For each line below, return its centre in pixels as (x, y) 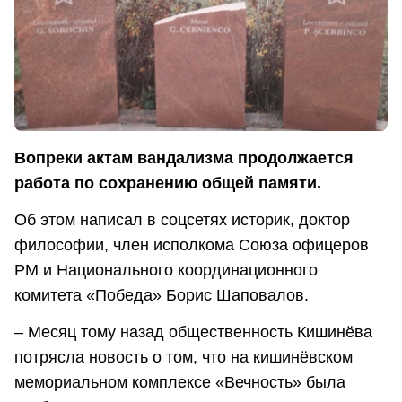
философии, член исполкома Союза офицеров (192, 245)
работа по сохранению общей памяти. (168, 183)
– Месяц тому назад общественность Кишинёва (193, 332)
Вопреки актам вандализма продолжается (184, 157)
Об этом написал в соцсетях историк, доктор (182, 220)
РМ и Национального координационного (166, 271)
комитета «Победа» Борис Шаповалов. (162, 296)
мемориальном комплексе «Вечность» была (180, 383)
